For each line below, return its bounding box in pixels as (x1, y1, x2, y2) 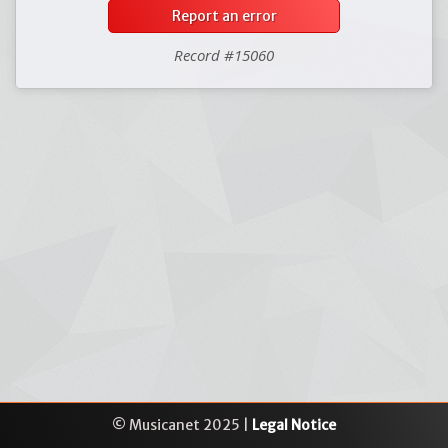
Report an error (171, 7, 277, 25)
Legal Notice (252, 416, 336, 434)
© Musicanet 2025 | (112, 416, 252, 434)
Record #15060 (174, 45, 274, 65)
